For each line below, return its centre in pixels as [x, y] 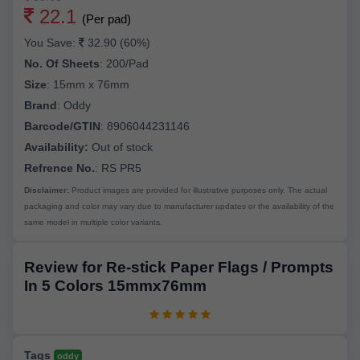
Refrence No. [59, 168]
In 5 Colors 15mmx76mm [115, 285]
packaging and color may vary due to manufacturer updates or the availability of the [179, 206]
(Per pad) [106, 18]
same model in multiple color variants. [93, 222]
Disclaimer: [47, 190]
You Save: [51, 42]
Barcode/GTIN [62, 126]
